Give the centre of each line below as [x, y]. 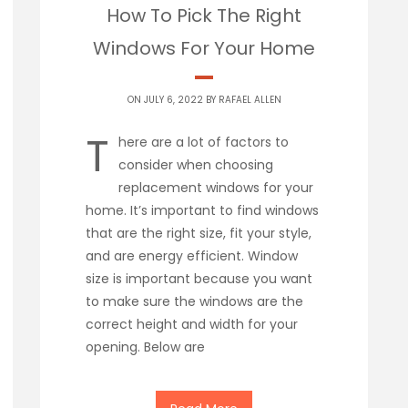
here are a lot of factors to [204, 142]
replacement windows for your [216, 187]
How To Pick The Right [204, 15]
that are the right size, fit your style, [199, 233]
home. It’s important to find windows [202, 210]
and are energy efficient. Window [192, 255]
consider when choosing [196, 164]
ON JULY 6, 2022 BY [173, 99]
